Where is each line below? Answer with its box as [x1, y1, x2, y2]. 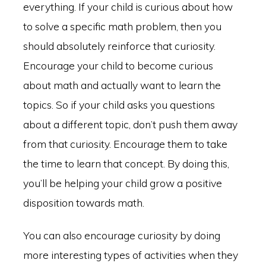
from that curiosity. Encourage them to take [23, 137, 227, 150]
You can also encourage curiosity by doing [23, 229, 220, 242]
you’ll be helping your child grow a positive [23, 176, 222, 189]
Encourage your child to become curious [23, 58, 213, 72]
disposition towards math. [23, 195, 144, 209]
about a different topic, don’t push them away [23, 117, 237, 131]
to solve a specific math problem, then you [23, 19, 221, 33]
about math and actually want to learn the [23, 78, 221, 91]
